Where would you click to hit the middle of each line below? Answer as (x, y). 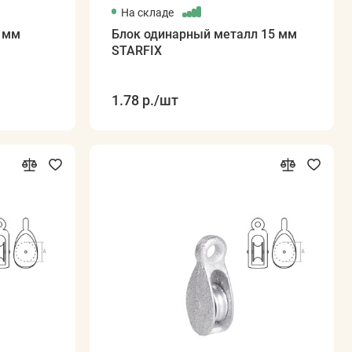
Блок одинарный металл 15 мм (204, 35)
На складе (148, 12)
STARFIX (136, 51)
